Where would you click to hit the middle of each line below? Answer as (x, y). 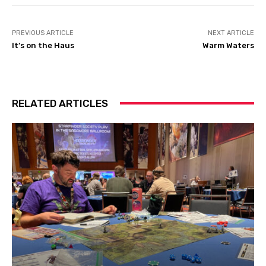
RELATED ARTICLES (60, 103)
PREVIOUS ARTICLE (43, 33)
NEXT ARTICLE (231, 33)
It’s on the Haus (43, 45)
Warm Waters (228, 45)
